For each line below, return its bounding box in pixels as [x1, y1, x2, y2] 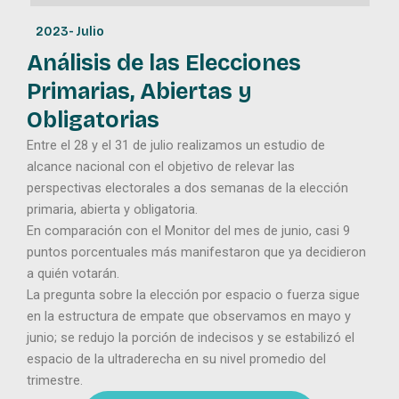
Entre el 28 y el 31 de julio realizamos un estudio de [27, 137, 325, 153]
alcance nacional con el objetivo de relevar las [27, 159, 295, 175]
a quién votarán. [27, 265, 119, 281]
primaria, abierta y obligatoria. [27, 201, 198, 217]
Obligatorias [27, 107, 159, 134]
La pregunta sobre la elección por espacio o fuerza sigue [27, 287, 360, 303]
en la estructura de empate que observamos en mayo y [27, 308, 351, 324]
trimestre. [27, 372, 83, 388]
